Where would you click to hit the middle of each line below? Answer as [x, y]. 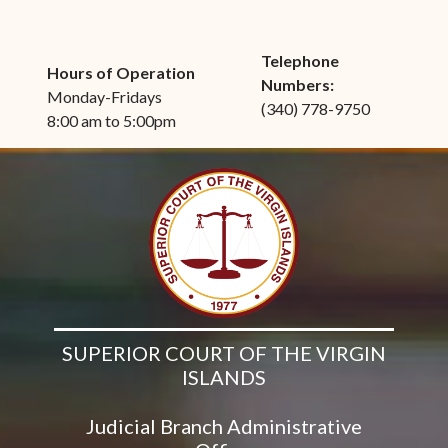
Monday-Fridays [104, 96]
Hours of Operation [120, 72]
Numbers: [297, 84]
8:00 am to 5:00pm [111, 120]
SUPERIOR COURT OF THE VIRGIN [223, 352]
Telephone [299, 60]
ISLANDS [223, 376]
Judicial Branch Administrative [223, 425]
